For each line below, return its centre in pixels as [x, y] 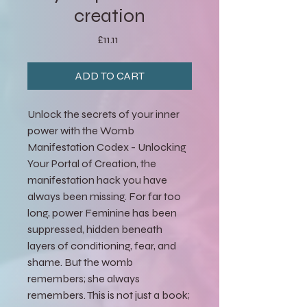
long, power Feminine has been [102, 212]
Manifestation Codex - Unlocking [107, 147]
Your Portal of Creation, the [92, 163]
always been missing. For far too [104, 196]
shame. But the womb [80, 262]
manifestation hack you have [97, 180]
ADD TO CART [110, 75]
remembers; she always [84, 278]
